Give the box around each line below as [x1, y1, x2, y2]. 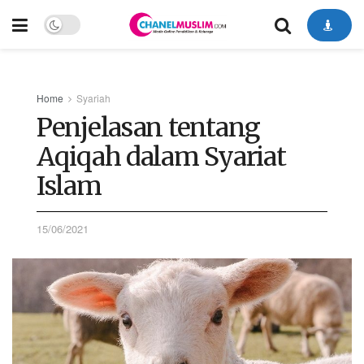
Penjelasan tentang [37, 111, 260, 144]
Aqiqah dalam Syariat [37, 141, 286, 173]
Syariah [76, 91, 110, 105]
